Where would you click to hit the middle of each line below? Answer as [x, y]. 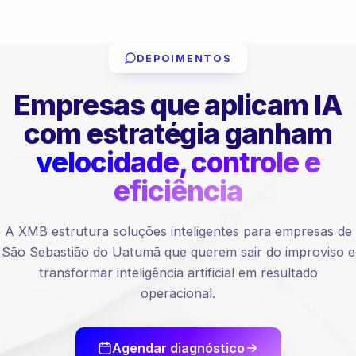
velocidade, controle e [178, 162]
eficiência [178, 191]
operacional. [178, 293]
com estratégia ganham [178, 133]
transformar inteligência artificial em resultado [178, 273]
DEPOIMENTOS [184, 58]
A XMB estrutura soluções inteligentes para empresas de [178, 231]
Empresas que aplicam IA [178, 105]
